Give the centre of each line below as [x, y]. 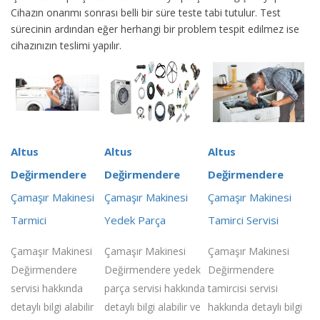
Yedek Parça [135, 220]
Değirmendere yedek [152, 269]
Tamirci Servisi [243, 220]
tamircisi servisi [243, 288]
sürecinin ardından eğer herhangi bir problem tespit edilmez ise [155, 29]
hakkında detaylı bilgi [255, 306]
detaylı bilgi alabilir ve [152, 306]
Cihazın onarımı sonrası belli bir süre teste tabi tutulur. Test [146, 12]
